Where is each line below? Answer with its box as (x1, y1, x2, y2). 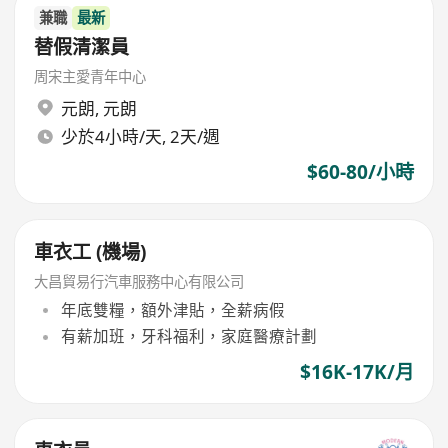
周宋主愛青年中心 (34, 67, 147, 87)
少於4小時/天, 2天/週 (60, 125, 220, 149)
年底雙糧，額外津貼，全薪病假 (60, 299, 285, 322)
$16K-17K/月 (299, 358, 414, 385)
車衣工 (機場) (34, 238, 147, 265)
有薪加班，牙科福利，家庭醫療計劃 (60, 325, 317, 348)
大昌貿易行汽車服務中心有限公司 (34, 271, 245, 291)
